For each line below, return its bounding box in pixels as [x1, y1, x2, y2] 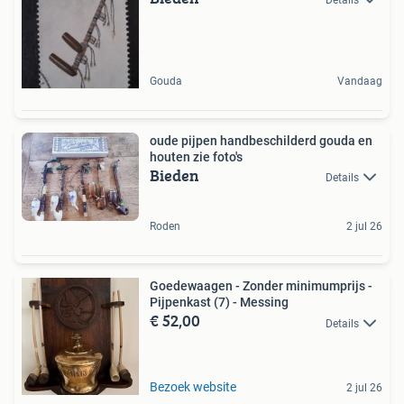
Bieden [150, 163, 199, 188]
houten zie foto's [150, 150, 243, 165]
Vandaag [337, 75, 382, 88]
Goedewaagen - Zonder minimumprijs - [150, 279, 372, 294]
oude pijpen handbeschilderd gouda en [150, 133, 372, 149]
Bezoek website [150, 380, 236, 395]
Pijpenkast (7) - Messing [150, 295, 289, 310]
